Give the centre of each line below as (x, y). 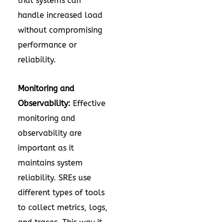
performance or (47, 45)
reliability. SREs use (55, 178)
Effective (88, 103)
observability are (50, 133)
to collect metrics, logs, (63, 207)
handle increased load (60, 15)
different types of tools (61, 193)
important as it (46, 148)
